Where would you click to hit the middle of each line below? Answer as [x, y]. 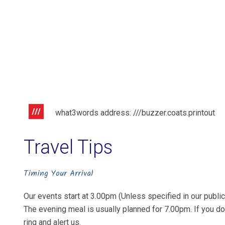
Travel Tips [68, 147]
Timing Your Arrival [59, 174]
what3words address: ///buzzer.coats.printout [135, 113]
